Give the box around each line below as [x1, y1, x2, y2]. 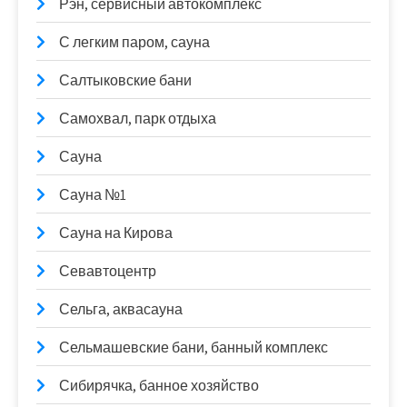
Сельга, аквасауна [59, 299, 183, 319]
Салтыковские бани [59, 70, 192, 90]
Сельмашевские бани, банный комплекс [59, 337, 328, 357]
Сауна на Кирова [59, 223, 173, 243]
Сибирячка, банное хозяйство [59, 375, 259, 395]
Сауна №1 [59, 184, 126, 204]
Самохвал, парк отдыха [59, 108, 216, 128]
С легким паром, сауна [59, 32, 210, 52]
